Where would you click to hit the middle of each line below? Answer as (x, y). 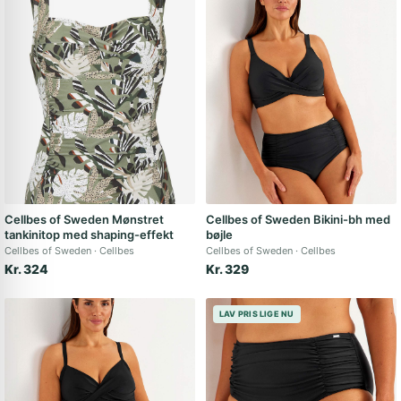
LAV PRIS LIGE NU (257, 314)
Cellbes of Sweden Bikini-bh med (298, 219)
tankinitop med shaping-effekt (89, 235)
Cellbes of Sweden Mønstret (84, 219)
